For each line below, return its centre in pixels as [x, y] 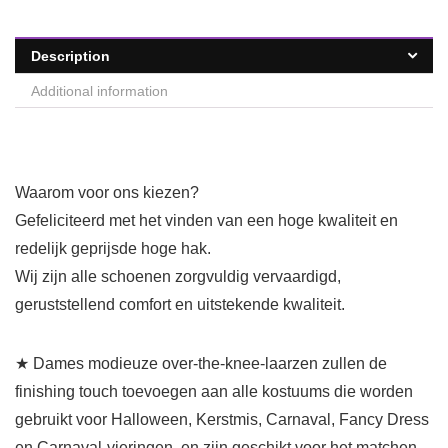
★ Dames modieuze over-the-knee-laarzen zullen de [201, 364]
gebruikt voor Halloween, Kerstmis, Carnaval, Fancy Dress [222, 420]
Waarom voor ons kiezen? [107, 193]
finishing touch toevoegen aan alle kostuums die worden [214, 392]
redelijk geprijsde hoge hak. [113, 249]
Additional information [99, 91]
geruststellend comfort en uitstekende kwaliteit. [180, 305]
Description [70, 56]
